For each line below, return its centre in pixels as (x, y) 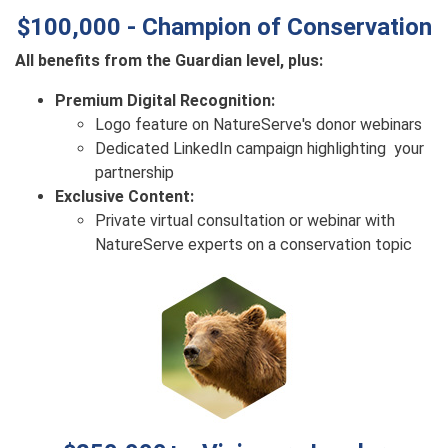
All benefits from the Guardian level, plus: (169, 60)
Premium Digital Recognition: (165, 100)
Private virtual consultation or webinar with (245, 220)
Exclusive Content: (124, 196)
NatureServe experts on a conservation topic (253, 244)
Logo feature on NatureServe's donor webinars (258, 124)
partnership (134, 172)
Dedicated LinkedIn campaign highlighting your (259, 148)
